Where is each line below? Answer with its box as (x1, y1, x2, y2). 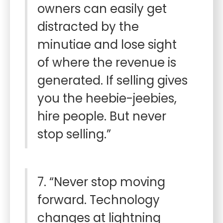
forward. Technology (37, 192, 160, 208)
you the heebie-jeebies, (37, 90, 177, 107)
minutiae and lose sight (37, 36, 177, 53)
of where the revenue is (37, 54, 176, 71)
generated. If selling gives (37, 72, 188, 89)
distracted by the (37, 18, 139, 35)
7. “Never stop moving (37, 174, 165, 190)
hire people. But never (37, 108, 166, 124)
